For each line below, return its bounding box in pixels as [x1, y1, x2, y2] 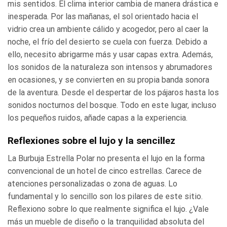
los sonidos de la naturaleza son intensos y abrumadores [8, 62, 212, 72]
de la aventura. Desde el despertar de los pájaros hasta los [8, 88, 219, 98]
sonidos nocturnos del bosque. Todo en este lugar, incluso [8, 100, 216, 110]
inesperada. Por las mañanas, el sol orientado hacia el [8, 12, 198, 22]
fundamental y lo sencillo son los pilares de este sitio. [8, 191, 203, 201]
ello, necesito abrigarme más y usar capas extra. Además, [8, 50, 213, 60]
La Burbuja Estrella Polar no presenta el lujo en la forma [8, 153, 205, 163]
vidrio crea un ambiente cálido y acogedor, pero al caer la [8, 24, 208, 34]
